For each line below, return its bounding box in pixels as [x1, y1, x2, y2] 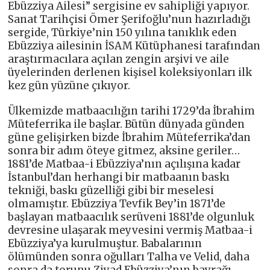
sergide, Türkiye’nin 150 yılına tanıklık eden [8, 25, 237, 39]
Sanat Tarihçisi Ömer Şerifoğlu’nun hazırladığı [8, 12, 251, 26]
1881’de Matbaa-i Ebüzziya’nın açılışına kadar [8, 157, 241, 171]
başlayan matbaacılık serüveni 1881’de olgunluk [8, 210, 255, 224]
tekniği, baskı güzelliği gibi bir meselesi [8, 183, 215, 197]
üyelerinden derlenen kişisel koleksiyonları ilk [8, 65, 253, 79]
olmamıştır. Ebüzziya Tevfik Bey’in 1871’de [8, 196, 226, 210]
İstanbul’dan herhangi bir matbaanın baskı [8, 170, 230, 184]
